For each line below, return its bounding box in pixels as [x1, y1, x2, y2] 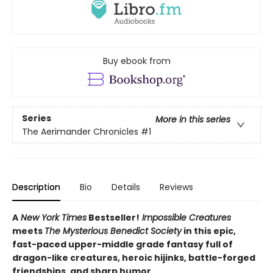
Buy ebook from [102, 55, 171, 68]
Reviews [160, 181, 193, 194]
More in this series [155, 113, 230, 126]
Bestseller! [87, 211, 140, 224]
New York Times [18, 211, 87, 224]
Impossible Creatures [140, 211, 231, 224]
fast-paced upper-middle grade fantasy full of [12, 238, 233, 251]
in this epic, [182, 225, 236, 238]
